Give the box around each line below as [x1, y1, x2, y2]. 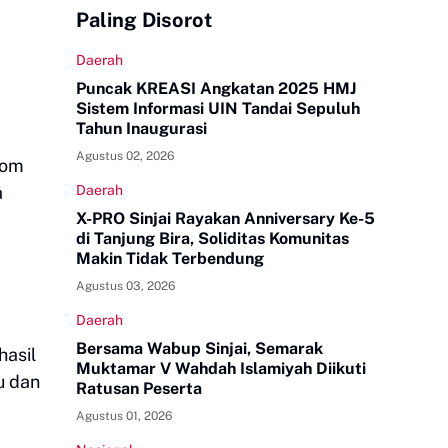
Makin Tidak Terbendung [76, 249, 264, 268]
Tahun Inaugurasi [76, 119, 207, 138]
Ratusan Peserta [76, 379, 202, 398]
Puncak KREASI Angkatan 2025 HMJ [76, 79, 356, 98]
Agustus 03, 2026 [76, 279, 175, 293]
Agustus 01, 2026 [76, 409, 172, 423]
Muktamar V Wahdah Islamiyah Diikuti [76, 359, 366, 378]
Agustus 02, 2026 [76, 149, 174, 163]
